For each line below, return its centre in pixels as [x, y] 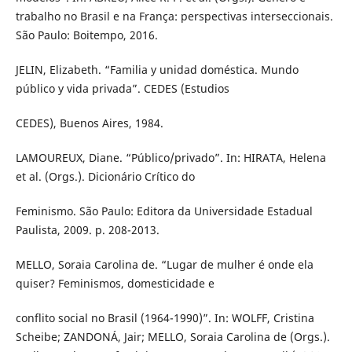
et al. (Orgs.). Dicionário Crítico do [105, 177]
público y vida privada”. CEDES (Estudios [122, 88]
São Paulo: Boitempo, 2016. [86, 35]
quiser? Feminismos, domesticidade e [115, 284]
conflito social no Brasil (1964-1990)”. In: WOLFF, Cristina [165, 318]
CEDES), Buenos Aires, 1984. [89, 123]
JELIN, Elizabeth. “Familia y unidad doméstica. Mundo [157, 70]
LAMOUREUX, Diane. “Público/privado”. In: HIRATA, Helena [170, 158]
